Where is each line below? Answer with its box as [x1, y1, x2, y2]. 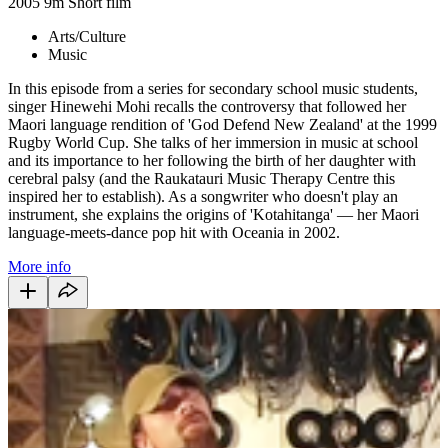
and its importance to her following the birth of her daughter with [8, 151, 416, 169]
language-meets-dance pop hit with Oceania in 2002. [8, 223, 340, 241]
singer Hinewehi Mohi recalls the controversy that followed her [8, 97, 406, 115]
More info [8, 257, 71, 275]
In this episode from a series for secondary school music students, [8, 79, 418, 97]
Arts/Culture [48, 27, 126, 45]
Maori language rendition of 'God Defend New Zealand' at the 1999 [8, 115, 437, 133]
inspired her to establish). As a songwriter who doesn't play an [8, 187, 398, 205]
